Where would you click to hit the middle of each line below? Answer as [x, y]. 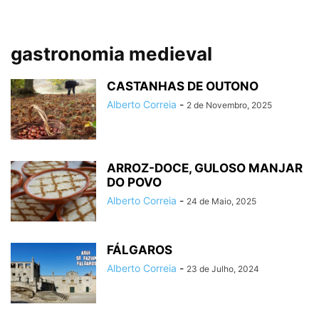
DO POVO [134, 182]
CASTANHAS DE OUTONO [183, 86]
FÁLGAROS [140, 250]
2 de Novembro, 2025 [229, 105]
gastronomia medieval [111, 54]
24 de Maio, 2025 [221, 201]
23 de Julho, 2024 [223, 269]
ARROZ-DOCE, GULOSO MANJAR [205, 168]
